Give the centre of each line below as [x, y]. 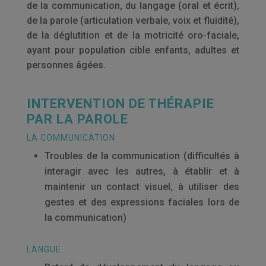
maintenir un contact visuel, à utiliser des [142, 187]
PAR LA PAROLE [77, 119]
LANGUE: [45, 249]
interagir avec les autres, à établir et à [142, 171]
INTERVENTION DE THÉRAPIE [120, 104]
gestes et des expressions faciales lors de [142, 202]
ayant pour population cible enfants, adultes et [133, 50]
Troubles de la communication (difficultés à [142, 156]
